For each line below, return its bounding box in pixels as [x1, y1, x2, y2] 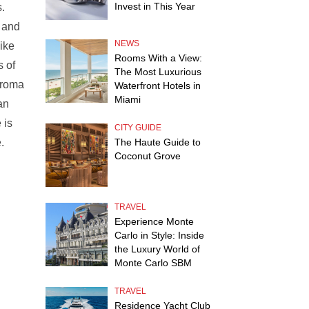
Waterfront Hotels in [114, 80, 201, 91]
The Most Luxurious [114, 66, 201, 77]
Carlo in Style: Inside [114, 230, 204, 241]
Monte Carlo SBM [114, 257, 192, 268]
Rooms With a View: [114, 52, 202, 63]
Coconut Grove [114, 150, 181, 161]
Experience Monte [114, 216, 194, 227]
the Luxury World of [114, 243, 200, 255]
